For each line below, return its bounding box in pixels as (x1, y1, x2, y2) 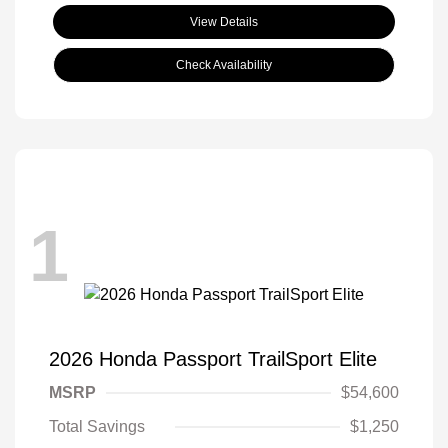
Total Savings (49, 418, 145, 436)
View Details (190, 15, 258, 30)
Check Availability (176, 58, 272, 73)
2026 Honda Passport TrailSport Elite (49, 348, 377, 371)
